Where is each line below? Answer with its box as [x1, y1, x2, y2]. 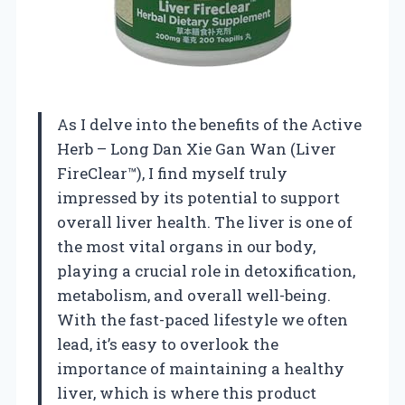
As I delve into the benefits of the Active [57, 113, 362, 135]
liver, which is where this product [57, 381, 316, 403]
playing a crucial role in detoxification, [57, 259, 355, 281]
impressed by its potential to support [57, 186, 340, 208]
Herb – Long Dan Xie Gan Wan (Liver [57, 137, 336, 159]
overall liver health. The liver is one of [57, 211, 353, 232]
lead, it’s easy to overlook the [57, 333, 278, 354]
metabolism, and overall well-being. [57, 284, 331, 306]
